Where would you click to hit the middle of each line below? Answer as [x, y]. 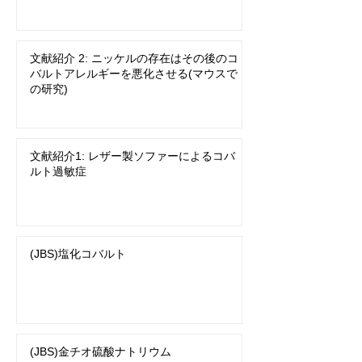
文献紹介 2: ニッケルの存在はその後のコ [134, 58]
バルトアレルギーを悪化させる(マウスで [134, 74]
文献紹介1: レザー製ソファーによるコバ [133, 156]
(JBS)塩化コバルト [78, 254]
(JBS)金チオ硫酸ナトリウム [101, 351]
